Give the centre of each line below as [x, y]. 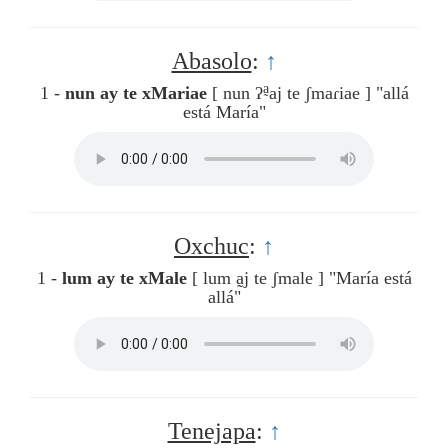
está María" [224, 112]
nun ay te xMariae [135, 93]
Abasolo [211, 61]
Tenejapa [211, 431]
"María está [370, 278]
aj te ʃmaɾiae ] [319, 93]
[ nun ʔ [237, 93]
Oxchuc [211, 246]
